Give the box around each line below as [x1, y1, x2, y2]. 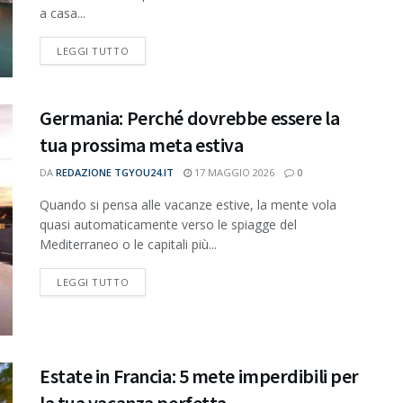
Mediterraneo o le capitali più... [40, 235, 217, 253]
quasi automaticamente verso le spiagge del [40, 215, 297, 233]
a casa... [40, 4, 85, 22]
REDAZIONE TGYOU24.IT [56, 165, 174, 179]
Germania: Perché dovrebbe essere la [40, 104, 340, 130]
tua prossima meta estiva [40, 131, 244, 157]
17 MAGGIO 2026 [192, 165, 274, 179]
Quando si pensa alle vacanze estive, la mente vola [40, 195, 336, 213]
